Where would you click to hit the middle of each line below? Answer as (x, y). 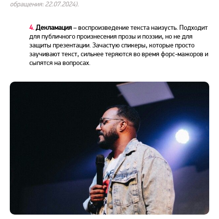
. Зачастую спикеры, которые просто (142, 45)
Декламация (54, 28)
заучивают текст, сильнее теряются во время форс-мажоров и (119, 54)
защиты (41, 45)
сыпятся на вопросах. (60, 63)
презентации (71, 45)
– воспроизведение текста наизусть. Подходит (141, 28)
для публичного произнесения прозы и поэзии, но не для (111, 36)
